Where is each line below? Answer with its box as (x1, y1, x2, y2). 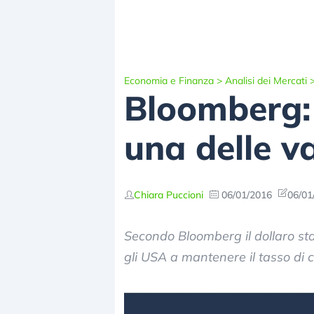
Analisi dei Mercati (225, 74, 307, 87)
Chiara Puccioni (134, 188, 203, 201)
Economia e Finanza (124, 74, 214, 87)
